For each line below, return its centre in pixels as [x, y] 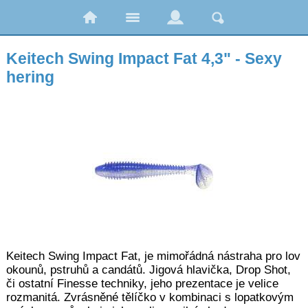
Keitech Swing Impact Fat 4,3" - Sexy [144, 58]
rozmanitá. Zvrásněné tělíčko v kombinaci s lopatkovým [150, 297]
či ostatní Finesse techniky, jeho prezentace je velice [142, 284]
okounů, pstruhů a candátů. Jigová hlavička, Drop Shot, [148, 270]
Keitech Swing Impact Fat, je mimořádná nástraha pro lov [153, 256]
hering [30, 77]
